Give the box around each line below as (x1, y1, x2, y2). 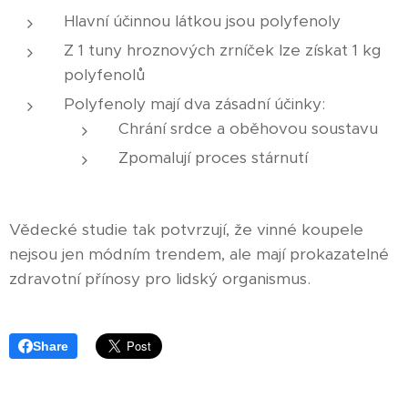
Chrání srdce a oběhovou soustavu (118, 118, 378, 139)
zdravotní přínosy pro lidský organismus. (9, 269, 311, 290)
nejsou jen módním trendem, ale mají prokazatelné (9, 244, 389, 265)
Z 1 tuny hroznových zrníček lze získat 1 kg (64, 40, 382, 61)
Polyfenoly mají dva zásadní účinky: (64, 94, 325, 115)
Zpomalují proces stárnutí (118, 148, 308, 168)
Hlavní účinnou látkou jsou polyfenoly (64, 11, 341, 32)
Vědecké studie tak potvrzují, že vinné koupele (9, 219, 363, 240)
